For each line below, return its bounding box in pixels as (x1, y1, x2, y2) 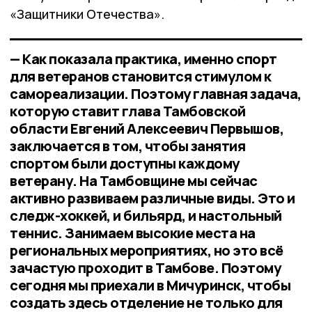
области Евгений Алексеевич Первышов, (10, 118, 283, 138)
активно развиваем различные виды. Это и (10, 188, 295, 208)
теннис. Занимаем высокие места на (10, 223, 256, 242)
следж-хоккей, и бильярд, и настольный (10, 205, 282, 225)
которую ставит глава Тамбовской (10, 101, 246, 120)
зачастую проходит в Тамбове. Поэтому (10, 258, 281, 277)
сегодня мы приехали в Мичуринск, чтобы (10, 275, 290, 295)
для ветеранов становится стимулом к (10, 66, 272, 86)
